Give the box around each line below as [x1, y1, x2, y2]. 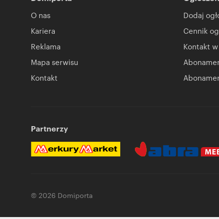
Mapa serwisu [31, 56, 78, 67]
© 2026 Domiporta [31, 190, 93, 200]
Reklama [31, 41, 61, 51]
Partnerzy [31, 122, 68, 133]
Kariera [31, 25, 55, 36]
